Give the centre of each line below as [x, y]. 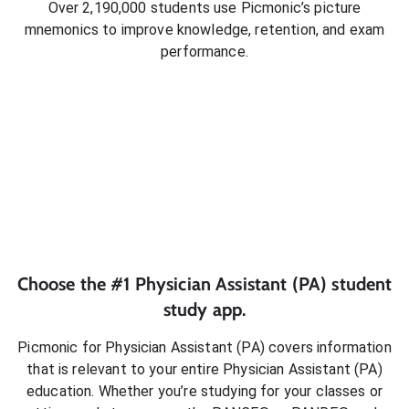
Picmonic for [62, 348]
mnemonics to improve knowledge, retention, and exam [204, 29]
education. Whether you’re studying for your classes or [204, 392]
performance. [204, 51]
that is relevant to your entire [125, 370]
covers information [328, 348]
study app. [204, 310]
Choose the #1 [76, 284]
